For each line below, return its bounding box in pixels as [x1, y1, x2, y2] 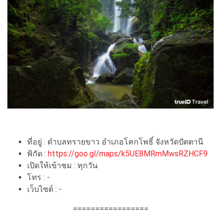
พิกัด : [27, 148, 48, 158]
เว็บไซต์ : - [27, 184, 62, 194]
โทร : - [27, 172, 50, 182]
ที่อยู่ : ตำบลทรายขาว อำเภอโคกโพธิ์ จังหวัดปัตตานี [27, 137, 203, 147]
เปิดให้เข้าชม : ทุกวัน [27, 160, 98, 170]
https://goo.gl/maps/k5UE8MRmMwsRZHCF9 [48, 148, 208, 158]
